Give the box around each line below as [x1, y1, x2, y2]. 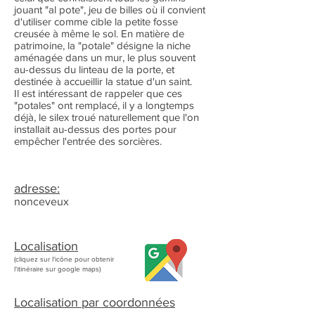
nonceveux [14, 195, 69, 207]
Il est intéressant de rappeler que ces [14, 87, 182, 99]
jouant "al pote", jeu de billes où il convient [14, 4, 205, 15]
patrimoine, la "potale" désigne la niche [14, 39, 191, 51]
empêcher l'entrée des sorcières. [14, 135, 162, 147]
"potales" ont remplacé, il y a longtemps [14, 99, 194, 111]
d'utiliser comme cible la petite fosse [14, 15, 178, 27]
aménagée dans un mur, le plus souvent [14, 51, 195, 63]
